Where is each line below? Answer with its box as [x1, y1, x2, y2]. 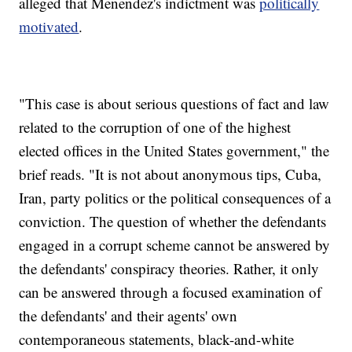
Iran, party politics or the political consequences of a [19, 188, 332, 208]
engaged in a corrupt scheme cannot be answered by [19, 235, 331, 255]
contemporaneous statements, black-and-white [19, 329, 295, 350]
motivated [19, 16, 79, 37]
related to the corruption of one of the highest [19, 117, 291, 137]
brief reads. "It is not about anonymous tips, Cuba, [19, 164, 322, 185]
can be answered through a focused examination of [19, 282, 322, 302]
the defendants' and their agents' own [19, 306, 238, 326]
